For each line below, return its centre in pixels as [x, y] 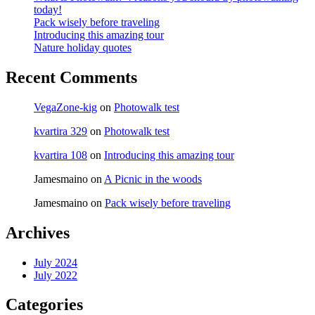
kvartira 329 [60, 131]
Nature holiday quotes [83, 47]
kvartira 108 [60, 155]
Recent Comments [71, 77]
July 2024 [56, 262]
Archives [38, 232]
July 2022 [56, 275]
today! [48, 9]
